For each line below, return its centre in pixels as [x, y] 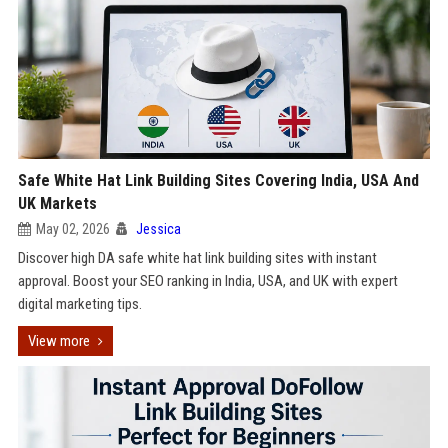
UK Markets [57, 203]
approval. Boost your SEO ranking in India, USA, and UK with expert [207, 281]
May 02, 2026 [72, 229]
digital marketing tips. [79, 304]
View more [58, 341]
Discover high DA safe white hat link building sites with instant [197, 258]
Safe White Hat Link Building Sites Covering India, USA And [218, 180]
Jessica [158, 229]
